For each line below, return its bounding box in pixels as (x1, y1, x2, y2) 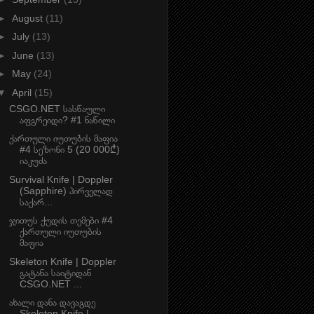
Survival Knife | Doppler (8, 173, 113, 185)
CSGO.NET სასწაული (8, 102, 105, 114)
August (11, 12, 46, 24)
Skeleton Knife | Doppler (8, 255, 116, 267)
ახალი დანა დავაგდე (8, 296, 95, 308)
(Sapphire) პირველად (19, 184, 113, 196)
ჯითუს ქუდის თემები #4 (8, 214, 113, 226)
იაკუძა (19, 155, 47, 167)
